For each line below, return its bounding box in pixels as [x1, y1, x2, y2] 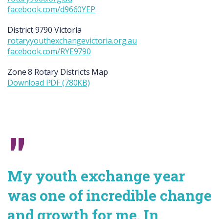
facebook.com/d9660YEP [7, 4, 95, 15]
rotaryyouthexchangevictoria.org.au [7, 35, 137, 46]
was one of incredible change [7, 186, 212, 205]
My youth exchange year [7, 166, 185, 186]
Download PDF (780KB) [7, 77, 90, 88]
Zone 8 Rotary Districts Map [7, 66, 108, 78]
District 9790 [7, 24, 53, 36]
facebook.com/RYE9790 [7, 46, 91, 57]
